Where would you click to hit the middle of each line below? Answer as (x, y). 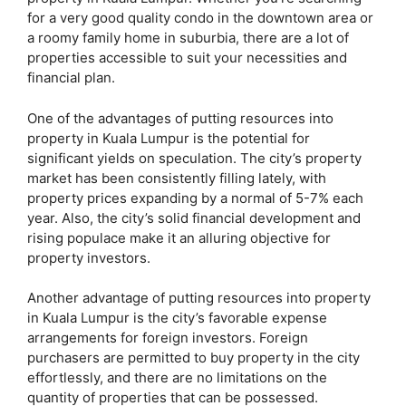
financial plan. (71, 78)
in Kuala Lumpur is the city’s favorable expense (177, 318)
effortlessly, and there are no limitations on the (177, 378)
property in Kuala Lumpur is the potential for (169, 138)
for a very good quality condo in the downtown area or (200, 18)
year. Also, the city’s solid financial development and (194, 217)
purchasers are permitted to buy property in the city (193, 358)
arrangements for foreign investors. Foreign (168, 338)
